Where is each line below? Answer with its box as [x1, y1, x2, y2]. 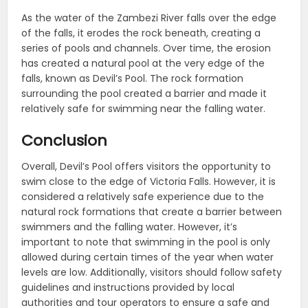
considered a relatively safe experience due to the [21, 189, 265, 203]
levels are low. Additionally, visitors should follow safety [21, 265, 283, 279]
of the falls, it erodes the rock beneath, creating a [21, 25, 261, 40]
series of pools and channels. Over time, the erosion [21, 41, 272, 55]
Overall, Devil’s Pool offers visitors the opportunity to [21, 159, 272, 173]
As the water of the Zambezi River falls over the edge [21, 10, 277, 25]
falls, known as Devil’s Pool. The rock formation [21, 71, 244, 85]
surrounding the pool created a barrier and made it [21, 86, 267, 100]
